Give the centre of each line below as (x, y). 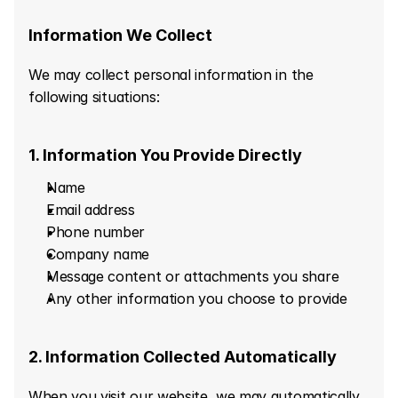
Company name (98, 254)
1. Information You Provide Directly (165, 155)
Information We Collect (120, 35)
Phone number (96, 232)
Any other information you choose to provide (197, 298)
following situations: (94, 97)
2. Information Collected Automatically (183, 357)
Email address (91, 210)
